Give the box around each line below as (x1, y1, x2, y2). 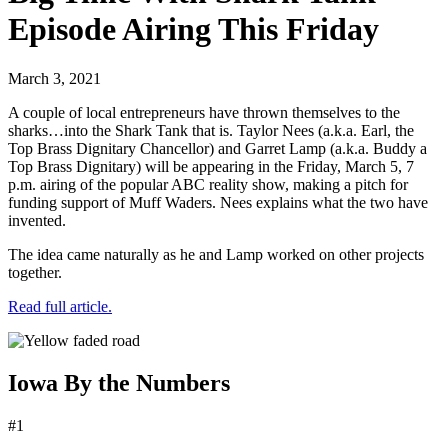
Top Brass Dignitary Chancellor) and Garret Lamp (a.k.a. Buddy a (8, 139, 427, 157)
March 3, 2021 (8, 69, 101, 87)
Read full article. (8, 297, 112, 315)
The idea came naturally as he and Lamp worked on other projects (8, 245, 424, 263)
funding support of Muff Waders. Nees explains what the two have (8, 193, 428, 211)
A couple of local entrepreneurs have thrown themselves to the (8, 103, 400, 121)
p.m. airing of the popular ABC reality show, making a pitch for (8, 175, 408, 193)
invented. (8, 211, 66, 229)
